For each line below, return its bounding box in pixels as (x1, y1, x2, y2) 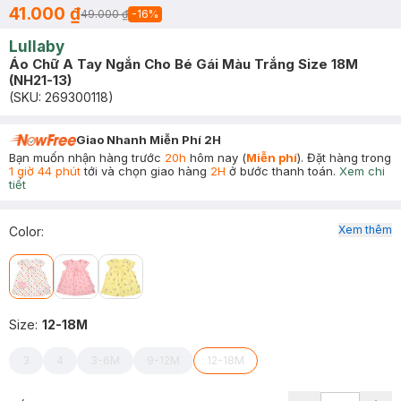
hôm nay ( (186, 150, 246, 165)
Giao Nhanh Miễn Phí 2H (76, 132, 221, 147)
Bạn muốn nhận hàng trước (9, 150, 165, 165)
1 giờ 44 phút (9, 164, 81, 178)
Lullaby (9, 38, 64, 55)
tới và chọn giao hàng (81, 164, 210, 178)
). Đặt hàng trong (297, 150, 391, 165)
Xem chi (339, 164, 385, 178)
